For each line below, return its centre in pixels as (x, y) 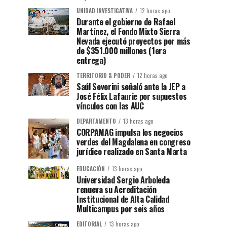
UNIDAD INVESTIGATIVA (105, 11)
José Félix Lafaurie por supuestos (132, 97)
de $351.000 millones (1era (121, 51)
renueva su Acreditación (117, 189)
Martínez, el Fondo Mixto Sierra (128, 32)
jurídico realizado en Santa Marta (132, 152)
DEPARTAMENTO (96, 121)
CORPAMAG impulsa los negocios (130, 133)
